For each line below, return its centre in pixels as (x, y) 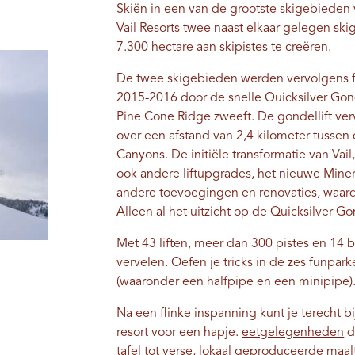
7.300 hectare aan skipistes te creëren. (224, 48)
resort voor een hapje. (179, 333)
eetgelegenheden (293, 333)
